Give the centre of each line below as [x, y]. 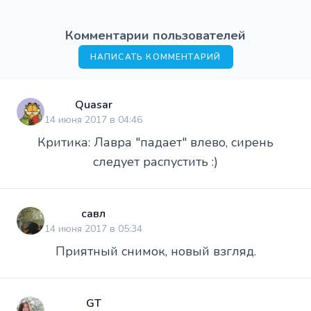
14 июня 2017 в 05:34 [93, 228]
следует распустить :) [155, 161]
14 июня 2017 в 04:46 [93, 119]
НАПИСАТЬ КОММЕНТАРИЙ [155, 57]
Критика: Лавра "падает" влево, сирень [155, 142]
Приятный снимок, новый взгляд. [155, 251]
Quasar [93, 104]
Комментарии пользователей [155, 35]
